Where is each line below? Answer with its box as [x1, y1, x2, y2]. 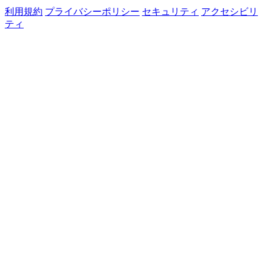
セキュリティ [142, 7, 199, 17]
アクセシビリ [201, 7, 258, 17]
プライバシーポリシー [45, 7, 140, 17]
